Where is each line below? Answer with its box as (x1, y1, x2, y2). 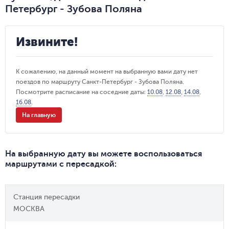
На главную (22, 111, 56, 119)
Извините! (16, 35, 78, 49)
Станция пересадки (13, 193, 80, 201)
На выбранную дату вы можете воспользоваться (5, 149, 202, 158)
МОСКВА (13, 205, 44, 213)
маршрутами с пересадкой (5, 159, 114, 169)
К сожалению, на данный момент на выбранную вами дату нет (16, 68, 198, 75)
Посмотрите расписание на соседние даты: (16, 88, 146, 96)
